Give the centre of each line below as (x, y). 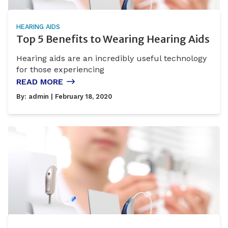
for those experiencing (60, 70)
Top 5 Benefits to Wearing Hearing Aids (113, 39)
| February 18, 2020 (80, 97)
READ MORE (40, 82)
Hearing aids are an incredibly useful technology (111, 59)
